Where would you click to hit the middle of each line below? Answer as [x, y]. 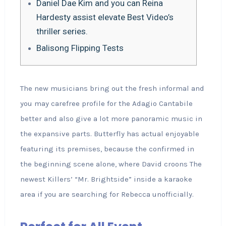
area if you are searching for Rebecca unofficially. [107, 194]
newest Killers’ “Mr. [55, 179]
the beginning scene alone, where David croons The [111, 164]
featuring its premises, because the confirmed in [107, 149]
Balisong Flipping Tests [80, 48]
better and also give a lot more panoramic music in [111, 119]
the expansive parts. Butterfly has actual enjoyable [109, 134]
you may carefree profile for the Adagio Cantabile [106, 103]
